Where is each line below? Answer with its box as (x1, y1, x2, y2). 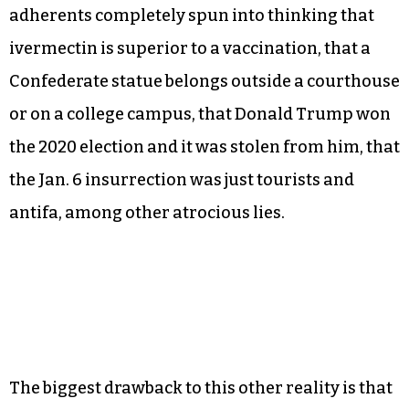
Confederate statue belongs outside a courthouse (9, 70, 400, 91)
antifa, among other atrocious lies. (9, 202, 285, 223)
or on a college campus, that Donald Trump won (9, 103, 391, 124)
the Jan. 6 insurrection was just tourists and (9, 169, 354, 190)
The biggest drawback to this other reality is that (9, 377, 393, 398)
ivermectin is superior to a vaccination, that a (9, 37, 371, 58)
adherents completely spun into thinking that (9, 5, 374, 26)
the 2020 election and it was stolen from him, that (9, 136, 400, 157)
